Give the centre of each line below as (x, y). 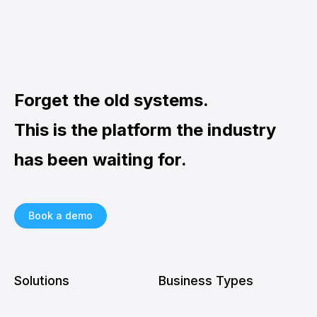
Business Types (206, 281)
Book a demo (60, 215)
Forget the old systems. (111, 100)
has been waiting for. (100, 160)
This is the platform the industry (145, 130)
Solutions (42, 281)
